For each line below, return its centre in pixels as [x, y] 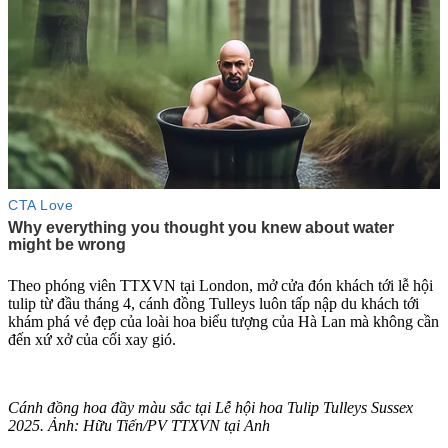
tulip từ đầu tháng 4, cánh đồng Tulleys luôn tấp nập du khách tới [213, 304]
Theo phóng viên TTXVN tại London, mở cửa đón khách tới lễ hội [220, 286]
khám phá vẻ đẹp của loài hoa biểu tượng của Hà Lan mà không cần [223, 322]
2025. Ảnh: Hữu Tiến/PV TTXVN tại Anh [139, 426]
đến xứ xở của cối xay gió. [92, 340]
